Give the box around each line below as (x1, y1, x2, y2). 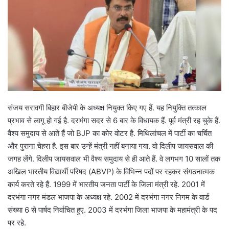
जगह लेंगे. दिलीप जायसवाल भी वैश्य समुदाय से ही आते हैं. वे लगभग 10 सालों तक (8, 154, 220, 164)
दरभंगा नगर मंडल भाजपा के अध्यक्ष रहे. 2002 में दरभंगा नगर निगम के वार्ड (8, 192, 209, 202)
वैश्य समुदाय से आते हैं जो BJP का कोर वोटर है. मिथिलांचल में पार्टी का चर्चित (8, 128, 212, 139)
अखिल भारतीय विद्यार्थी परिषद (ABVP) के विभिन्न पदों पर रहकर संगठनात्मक (8, 167, 215, 177)
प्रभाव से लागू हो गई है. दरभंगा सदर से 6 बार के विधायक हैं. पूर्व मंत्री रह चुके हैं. (8, 116, 220, 126)
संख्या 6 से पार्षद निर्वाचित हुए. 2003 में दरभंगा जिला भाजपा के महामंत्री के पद (8, 205, 217, 215)
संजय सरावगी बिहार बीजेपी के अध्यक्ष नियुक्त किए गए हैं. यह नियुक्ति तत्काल (8, 103, 207, 113)
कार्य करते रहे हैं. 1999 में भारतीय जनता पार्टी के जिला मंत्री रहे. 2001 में (8, 179, 205, 190)
